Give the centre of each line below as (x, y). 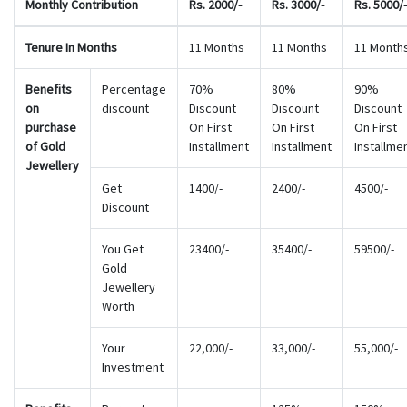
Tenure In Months (71, 47)
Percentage (134, 89)
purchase (51, 127)
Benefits (49, 89)
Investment (133, 367)
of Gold (45, 146)
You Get (123, 249)
